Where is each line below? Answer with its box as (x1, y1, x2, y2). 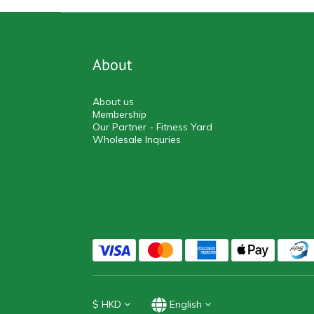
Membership (93, 107, 146, 121)
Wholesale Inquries (93, 132, 181, 146)
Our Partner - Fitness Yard (93, 120, 212, 133)
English (170, 297, 202, 310)
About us (93, 95, 134, 108)
